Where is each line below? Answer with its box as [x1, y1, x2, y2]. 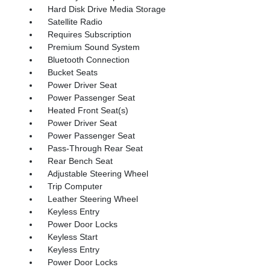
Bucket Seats [47, 67, 98, 77]
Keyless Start [47, 231, 98, 242]
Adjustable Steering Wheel [47, 168, 148, 178]
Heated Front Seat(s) [47, 105, 128, 115]
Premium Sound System [47, 42, 140, 52]
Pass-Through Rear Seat [47, 143, 143, 153]
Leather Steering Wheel [47, 193, 138, 204]
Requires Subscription [47, 29, 131, 39]
